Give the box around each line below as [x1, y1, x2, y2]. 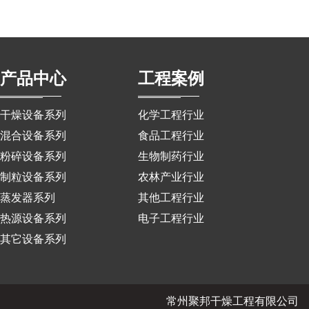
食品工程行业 [138, 130, 204, 142]
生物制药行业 [138, 150, 204, 163]
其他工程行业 [138, 192, 204, 204]
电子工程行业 [138, 212, 204, 225]
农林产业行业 [138, 171, 204, 183]
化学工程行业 [138, 109, 204, 121]
